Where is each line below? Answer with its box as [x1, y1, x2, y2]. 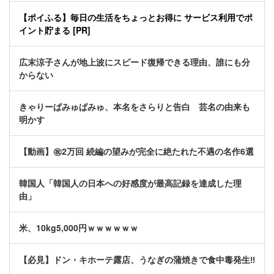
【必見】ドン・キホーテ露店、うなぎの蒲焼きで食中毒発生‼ [19, 253, 255, 266]
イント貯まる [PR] [19, 24, 91, 37]
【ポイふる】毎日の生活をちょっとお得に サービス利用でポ [19, 11, 253, 24]
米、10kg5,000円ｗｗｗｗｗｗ [19, 221, 138, 234]
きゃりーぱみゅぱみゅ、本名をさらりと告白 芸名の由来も [19, 100, 250, 113]
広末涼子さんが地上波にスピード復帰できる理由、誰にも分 [19, 56, 250, 68]
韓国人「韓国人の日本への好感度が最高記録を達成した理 [19, 177, 242, 190]
